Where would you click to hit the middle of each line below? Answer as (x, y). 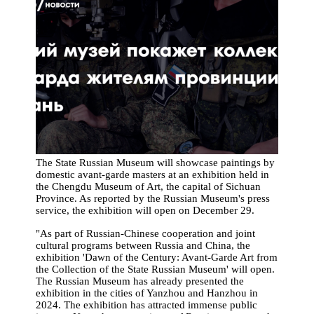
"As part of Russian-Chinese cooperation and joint (146, 233)
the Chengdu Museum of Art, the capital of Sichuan (149, 186)
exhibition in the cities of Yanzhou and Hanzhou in (147, 293)
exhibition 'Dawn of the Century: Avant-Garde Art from (157, 257)
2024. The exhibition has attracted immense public (147, 305)
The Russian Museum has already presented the (140, 281)
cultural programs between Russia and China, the (143, 245)
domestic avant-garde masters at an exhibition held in (153, 174)
